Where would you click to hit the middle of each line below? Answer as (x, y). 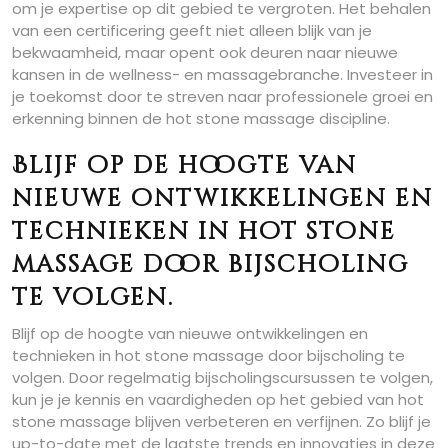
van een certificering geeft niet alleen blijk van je (192, 30)
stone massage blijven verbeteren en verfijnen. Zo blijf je (221, 421)
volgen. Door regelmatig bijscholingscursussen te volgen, (222, 377)
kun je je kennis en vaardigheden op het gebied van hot (218, 399)
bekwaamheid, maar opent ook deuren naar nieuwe (205, 52)
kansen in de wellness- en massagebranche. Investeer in (222, 74)
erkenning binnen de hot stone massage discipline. (201, 118)
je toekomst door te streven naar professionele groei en (222, 96)
